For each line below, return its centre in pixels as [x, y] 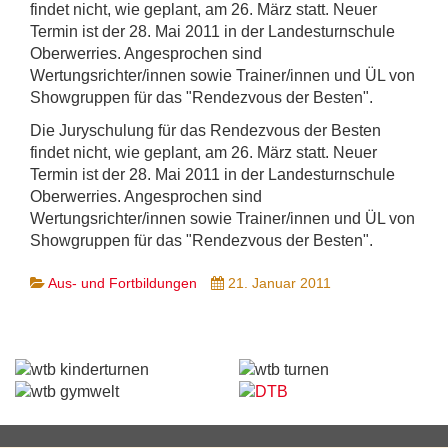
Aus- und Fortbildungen [122, 282]
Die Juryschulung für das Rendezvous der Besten [205, 130]
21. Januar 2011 [279, 282]
